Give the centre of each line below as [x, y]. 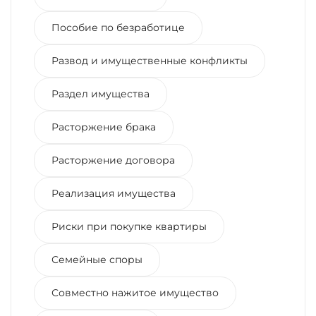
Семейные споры [97, 260]
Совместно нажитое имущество [135, 293]
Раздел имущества [101, 94]
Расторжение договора [113, 160]
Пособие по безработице [118, 28]
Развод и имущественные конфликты [150, 61]
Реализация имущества [114, 193]
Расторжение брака [104, 127]
